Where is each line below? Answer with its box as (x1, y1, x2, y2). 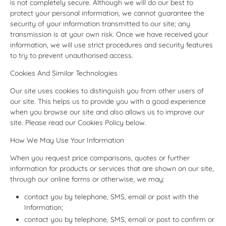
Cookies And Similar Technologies (10, 68, 118, 78)
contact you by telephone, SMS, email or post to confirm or (24, 215, 214, 224)
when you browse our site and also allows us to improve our (10, 107, 204, 117)
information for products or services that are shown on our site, (10, 163, 214, 173)
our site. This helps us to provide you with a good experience (10, 96, 206, 106)
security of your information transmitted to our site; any (10, 19, 190, 28)
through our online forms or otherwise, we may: (10, 174, 164, 184)
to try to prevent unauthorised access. (10, 50, 133, 60)
